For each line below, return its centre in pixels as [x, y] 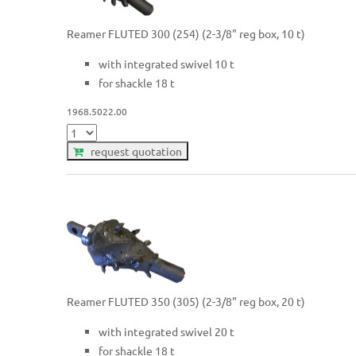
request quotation [133, 151]
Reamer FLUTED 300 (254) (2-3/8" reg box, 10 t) [186, 33]
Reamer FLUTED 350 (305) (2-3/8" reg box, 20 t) [186, 301]
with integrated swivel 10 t [167, 63]
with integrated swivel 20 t [167, 331]
